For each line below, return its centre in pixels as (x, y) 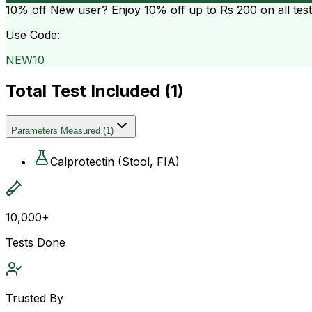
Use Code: (33, 34)
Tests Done (36, 242)
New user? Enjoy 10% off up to (133, 9)
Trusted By (34, 298)
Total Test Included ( (88, 91)
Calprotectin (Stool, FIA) (115, 161)
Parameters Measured (56, 130)
